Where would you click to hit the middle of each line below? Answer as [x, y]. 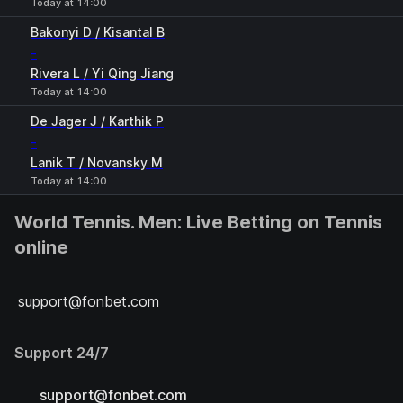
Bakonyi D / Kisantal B [98, 32]
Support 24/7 [62, 353]
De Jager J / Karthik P [97, 121]
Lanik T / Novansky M [97, 162]
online [41, 247]
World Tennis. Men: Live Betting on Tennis [198, 222]
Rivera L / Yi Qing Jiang [102, 73]
